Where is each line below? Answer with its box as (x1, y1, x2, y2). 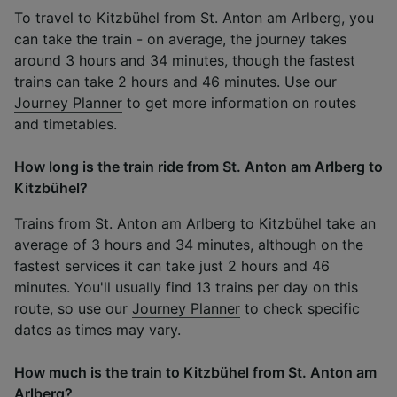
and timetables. (14, 114, 117, 133)
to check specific (240, 299, 360, 317)
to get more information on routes (122, 93, 356, 112)
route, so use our (14, 299, 132, 317)
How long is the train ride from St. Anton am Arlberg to (14, 157, 383, 175)
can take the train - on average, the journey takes (14, 29, 346, 48)
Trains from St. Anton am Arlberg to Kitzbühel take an (14, 214, 376, 232)
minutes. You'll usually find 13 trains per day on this (14, 277, 358, 296)
